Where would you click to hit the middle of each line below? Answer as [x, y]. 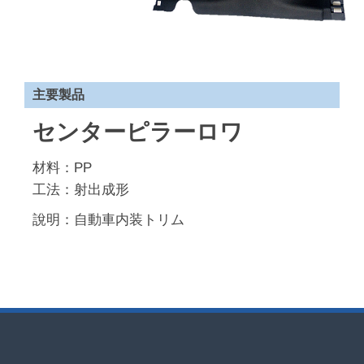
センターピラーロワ [138, 132]
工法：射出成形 [81, 190]
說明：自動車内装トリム [108, 220]
